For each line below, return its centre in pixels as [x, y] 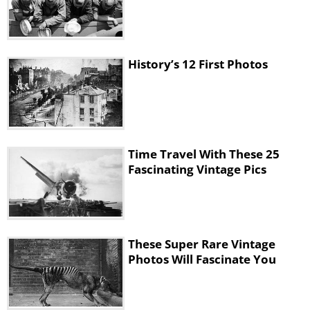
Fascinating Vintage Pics [197, 169]
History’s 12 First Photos [198, 64]
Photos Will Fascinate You [202, 259]
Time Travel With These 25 [204, 154]
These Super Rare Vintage [202, 244]
